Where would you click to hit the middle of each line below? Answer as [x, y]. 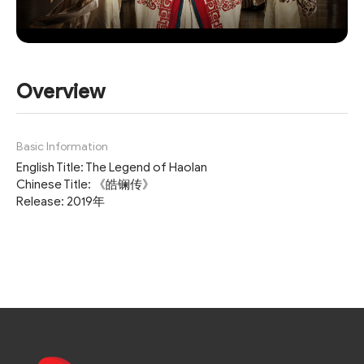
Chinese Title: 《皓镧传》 [85, 184]
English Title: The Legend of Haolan [112, 167]
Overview [61, 92]
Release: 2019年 [61, 201]
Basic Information [62, 147]
